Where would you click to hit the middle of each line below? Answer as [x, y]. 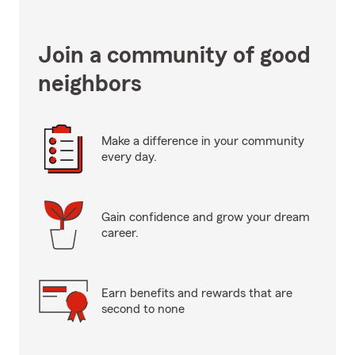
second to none [143, 309]
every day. [129, 157]
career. [120, 233]
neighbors [90, 84]
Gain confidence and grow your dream [206, 217]
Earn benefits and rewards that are [197, 293]
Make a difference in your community [203, 141]
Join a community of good [174, 55]
